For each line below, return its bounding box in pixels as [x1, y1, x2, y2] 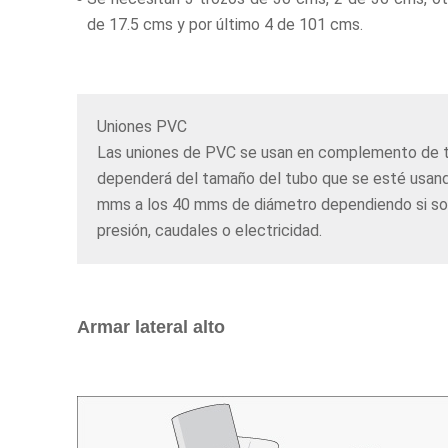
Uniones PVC [97, 117, 187, 137]
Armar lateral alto [77, 317, 225, 338]
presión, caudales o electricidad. [97, 221, 322, 241]
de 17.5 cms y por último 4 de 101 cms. [87, 15, 363, 35]
